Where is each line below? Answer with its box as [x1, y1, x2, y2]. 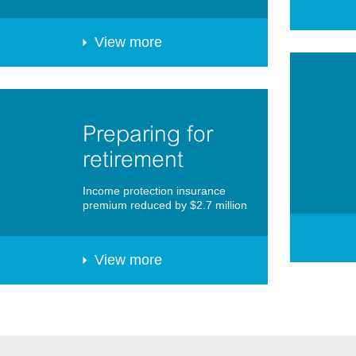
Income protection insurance [83, 184, 226, 198]
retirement [83, 146, 184, 172]
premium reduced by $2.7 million [83, 199, 247, 212]
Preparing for [83, 121, 213, 147]
